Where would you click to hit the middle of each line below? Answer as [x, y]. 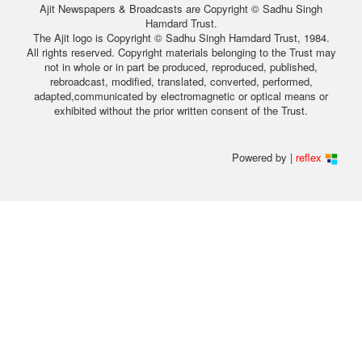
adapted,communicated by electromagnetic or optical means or [181, 96]
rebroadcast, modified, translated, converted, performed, [181, 81]
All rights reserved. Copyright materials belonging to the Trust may [181, 52]
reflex [310, 157]
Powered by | [264, 157]
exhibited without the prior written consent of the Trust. [181, 110]
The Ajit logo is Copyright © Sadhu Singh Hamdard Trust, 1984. [181, 38]
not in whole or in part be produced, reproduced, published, [181, 67]
